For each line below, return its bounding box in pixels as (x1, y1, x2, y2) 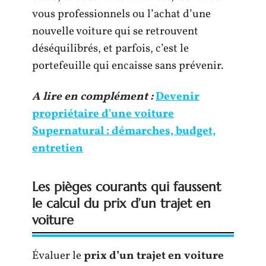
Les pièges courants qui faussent (32, 178, 221, 195)
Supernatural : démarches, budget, (32, 123, 216, 139)
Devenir (156, 88, 199, 104)
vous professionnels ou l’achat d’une (32, 7, 211, 22)
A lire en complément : (32, 88, 153, 104)
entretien (32, 140, 83, 156)
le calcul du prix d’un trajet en (32, 195, 211, 211)
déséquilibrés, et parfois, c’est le (32, 41, 189, 56)
